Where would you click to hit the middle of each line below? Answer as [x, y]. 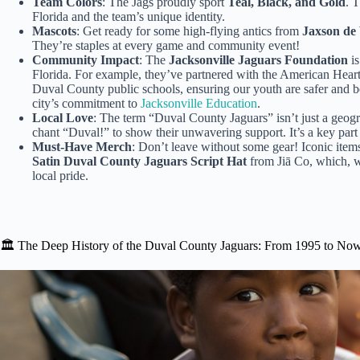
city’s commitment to [86, 104]
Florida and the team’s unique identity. [129, 17]
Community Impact [86, 60]
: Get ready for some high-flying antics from [189, 31]
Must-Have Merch [82, 147]
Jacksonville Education [199, 104]
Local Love [63, 118]
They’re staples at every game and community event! [166, 46]
